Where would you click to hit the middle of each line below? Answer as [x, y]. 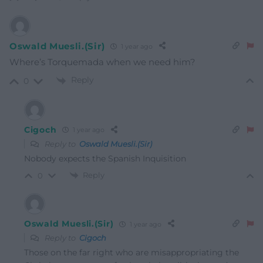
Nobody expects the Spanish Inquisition [105, 158]
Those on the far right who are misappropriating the [131, 253]
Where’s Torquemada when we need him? [102, 62]
